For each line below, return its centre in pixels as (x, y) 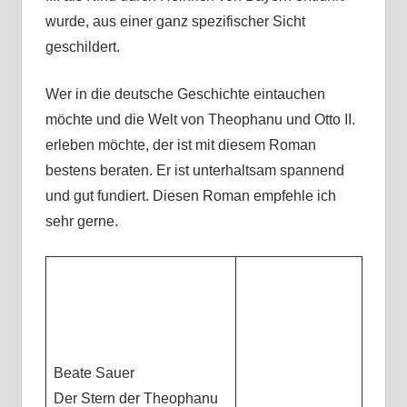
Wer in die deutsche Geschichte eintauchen (185, 94)
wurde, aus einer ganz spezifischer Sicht (175, 22)
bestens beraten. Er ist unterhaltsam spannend (194, 171)
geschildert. (82, 47)
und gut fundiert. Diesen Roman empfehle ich (190, 196)
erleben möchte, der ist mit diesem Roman (180, 145)
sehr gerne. (81, 222)
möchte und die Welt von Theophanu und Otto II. (200, 120)
